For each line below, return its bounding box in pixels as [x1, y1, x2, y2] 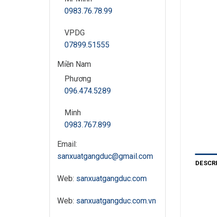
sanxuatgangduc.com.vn [76, 196, 156, 205]
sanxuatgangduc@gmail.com [57, 152, 153, 161]
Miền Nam [57, 60, 91, 69]
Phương [64, 74, 91, 83]
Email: [57, 139, 77, 149]
